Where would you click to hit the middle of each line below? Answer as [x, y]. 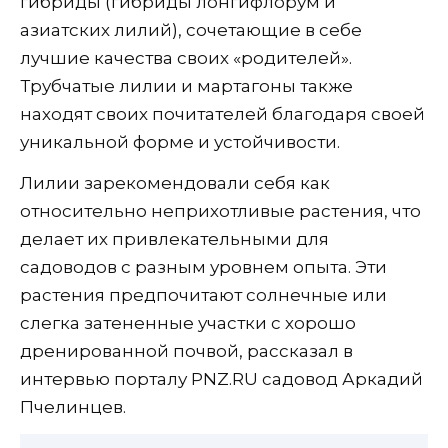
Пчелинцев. [73, 407]
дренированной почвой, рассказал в [186, 351]
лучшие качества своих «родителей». [186, 58]
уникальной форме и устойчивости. [180, 142]
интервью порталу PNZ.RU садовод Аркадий [221, 379]
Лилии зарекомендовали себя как [175, 183]
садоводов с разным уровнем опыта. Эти [203, 267]
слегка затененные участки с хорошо [188, 323]
